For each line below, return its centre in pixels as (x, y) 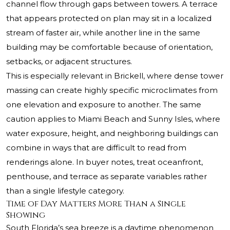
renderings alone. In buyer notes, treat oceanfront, (104, 162)
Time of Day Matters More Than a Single (96, 204)
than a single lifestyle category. (65, 191)
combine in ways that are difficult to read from (96, 148)
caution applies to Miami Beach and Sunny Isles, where (113, 119)
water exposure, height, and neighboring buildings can (112, 133)
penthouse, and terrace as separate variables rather (107, 177)
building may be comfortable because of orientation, (109, 47)
